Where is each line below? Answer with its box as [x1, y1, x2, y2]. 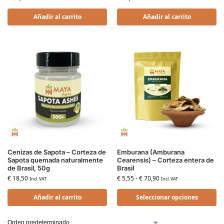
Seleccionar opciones [135, 193, 198, 201]
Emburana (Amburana [117, 148, 184, 156]
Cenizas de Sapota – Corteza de [7, 148, 106, 156]
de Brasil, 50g [7, 164, 50, 172]
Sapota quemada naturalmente [7, 156, 103, 164]
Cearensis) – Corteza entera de [117, 156, 214, 164]
